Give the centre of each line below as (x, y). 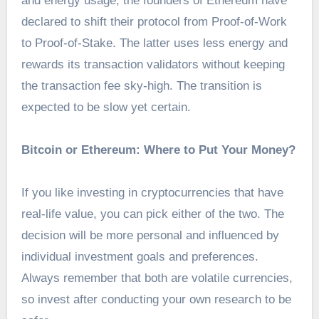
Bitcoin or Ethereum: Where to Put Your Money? (158, 150)
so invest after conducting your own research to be (156, 300)
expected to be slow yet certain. (108, 108)
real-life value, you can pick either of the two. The (152, 214)
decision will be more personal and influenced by (150, 236)
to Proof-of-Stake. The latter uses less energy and (154, 43)
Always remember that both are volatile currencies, (157, 278)
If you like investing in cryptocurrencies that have (152, 193)
